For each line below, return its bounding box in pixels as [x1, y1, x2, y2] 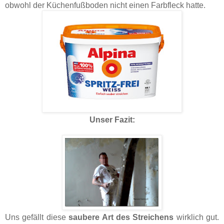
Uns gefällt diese [5, 212, 69, 221]
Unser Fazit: [89, 115, 135, 124]
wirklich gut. [173, 212, 219, 221]
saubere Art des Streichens [68, 212, 174, 221]
